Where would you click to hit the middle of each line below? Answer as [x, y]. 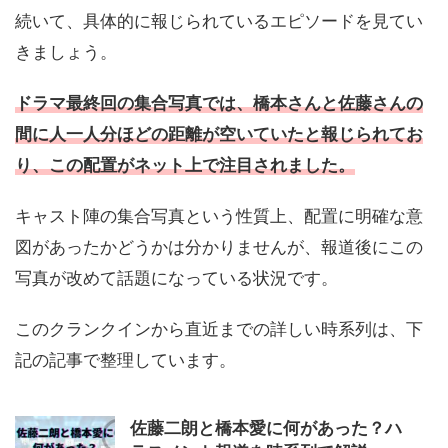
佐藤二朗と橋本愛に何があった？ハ [266, 428]
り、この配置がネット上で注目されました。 [185, 165]
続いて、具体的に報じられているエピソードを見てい [219, 21]
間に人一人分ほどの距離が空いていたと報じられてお [219, 134]
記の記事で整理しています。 [125, 360]
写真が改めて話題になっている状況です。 [176, 278]
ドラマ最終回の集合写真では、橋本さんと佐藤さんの [219, 103]
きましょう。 [66, 52]
